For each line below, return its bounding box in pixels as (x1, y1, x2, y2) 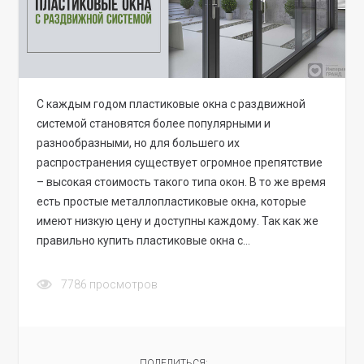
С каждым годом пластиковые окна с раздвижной (37, 97, 306, 111)
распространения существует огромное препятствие (37, 156, 323, 170)
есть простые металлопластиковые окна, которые (37, 195, 307, 209)
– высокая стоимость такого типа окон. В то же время (37, 175, 327, 189)
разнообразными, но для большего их (37, 136, 240, 150)
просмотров (89, 278, 158, 292)
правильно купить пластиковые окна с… (37, 234, 251, 248)
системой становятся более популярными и (37, 117, 271, 131)
